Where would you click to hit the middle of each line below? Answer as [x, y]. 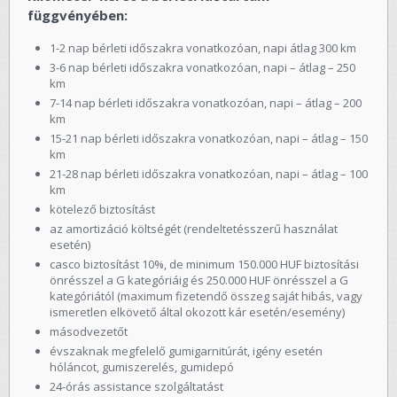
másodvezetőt [89, 331]
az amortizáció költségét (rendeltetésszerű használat [194, 228]
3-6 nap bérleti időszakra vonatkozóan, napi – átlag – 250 [202, 67]
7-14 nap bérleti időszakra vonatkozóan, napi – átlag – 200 [206, 102]
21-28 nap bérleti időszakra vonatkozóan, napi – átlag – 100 [209, 173]
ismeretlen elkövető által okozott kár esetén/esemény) [197, 311]
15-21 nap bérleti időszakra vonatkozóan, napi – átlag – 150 [209, 138]
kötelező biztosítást [102, 209]
